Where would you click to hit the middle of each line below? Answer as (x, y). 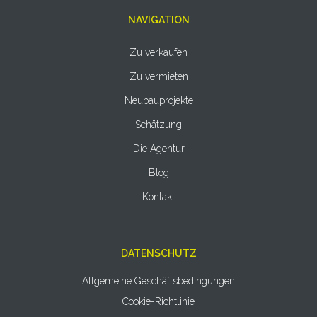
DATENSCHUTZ (158, 253)
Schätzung (158, 125)
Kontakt (158, 197)
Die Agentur (158, 149)
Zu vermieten (158, 76)
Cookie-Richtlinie (158, 301)
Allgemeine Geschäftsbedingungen (158, 281)
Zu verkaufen (158, 52)
